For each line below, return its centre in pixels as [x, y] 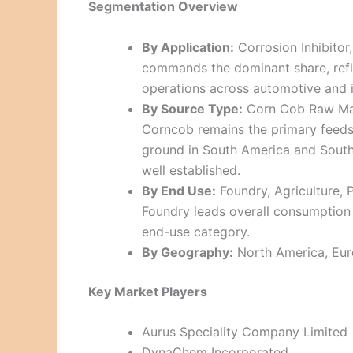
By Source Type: [192, 108]
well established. [191, 170]
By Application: [188, 47]
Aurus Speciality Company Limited [245, 332]
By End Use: [179, 190]
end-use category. [196, 231]
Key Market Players [148, 291]
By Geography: [188, 252]
